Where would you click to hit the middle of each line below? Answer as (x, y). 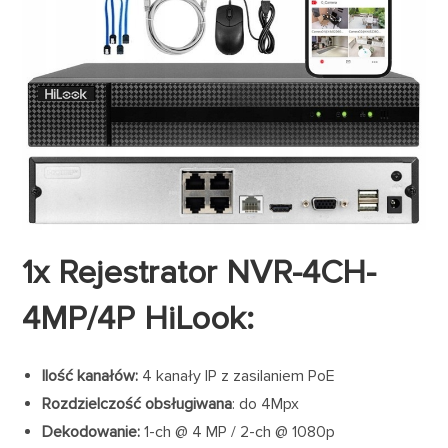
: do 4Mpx (266, 404)
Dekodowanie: (91, 432)
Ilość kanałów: (92, 376)
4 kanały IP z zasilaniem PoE (239, 376)
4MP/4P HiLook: (138, 319)
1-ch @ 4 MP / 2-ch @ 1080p (238, 432)
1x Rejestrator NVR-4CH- (199, 273)
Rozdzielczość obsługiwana (137, 404)
